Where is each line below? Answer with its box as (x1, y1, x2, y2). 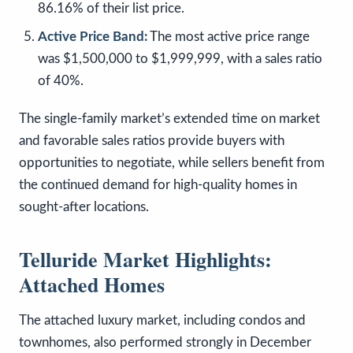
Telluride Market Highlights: (19, 244, 272, 275)
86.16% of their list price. (38, 2, 184, 16)
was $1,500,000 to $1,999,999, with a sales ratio (38, 52, 322, 66)
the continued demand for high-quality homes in (19, 178, 297, 192)
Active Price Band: (38, 30, 147, 44)
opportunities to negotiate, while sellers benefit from (19, 156, 325, 170)
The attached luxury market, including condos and (19, 314, 306, 328)
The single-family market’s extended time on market (19, 112, 320, 126)
